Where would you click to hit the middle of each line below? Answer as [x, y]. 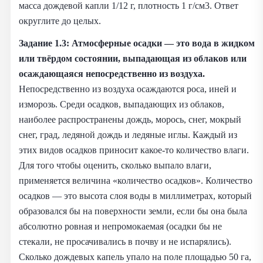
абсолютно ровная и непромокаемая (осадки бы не [120, 227]
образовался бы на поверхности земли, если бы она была [133, 211]
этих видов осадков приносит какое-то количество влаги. [134, 150]
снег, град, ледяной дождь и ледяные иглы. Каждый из [128, 135]
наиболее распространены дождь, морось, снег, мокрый [130, 120]
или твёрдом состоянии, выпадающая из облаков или [133, 59]
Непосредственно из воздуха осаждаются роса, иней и [128, 89]
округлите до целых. [60, 21]
